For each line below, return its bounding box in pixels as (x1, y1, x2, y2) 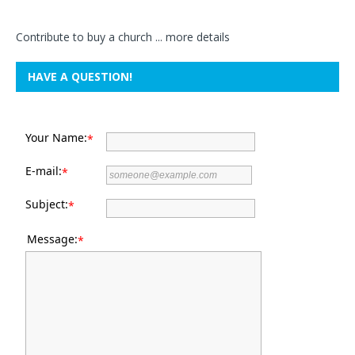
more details (166, 29, 230, 44)
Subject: (25, 196, 68, 212)
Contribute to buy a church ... (16, 29, 166, 44)
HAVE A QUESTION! (28, 68, 132, 84)
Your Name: (25, 129, 87, 145)
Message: (27, 231, 78, 246)
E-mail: (25, 162, 62, 178)
